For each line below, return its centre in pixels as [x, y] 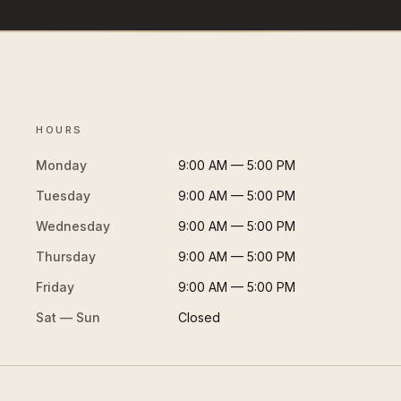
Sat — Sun [68, 317]
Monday [62, 165]
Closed [200, 317]
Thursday [66, 256]
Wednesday [73, 226]
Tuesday [64, 195]
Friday [55, 286]
